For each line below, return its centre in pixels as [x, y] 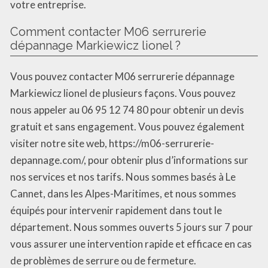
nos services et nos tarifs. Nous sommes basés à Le [123, 176]
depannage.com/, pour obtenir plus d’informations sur [129, 160]
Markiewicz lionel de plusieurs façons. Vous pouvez [123, 93]
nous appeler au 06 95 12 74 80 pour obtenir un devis [127, 109]
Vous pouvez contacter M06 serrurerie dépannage [122, 76]
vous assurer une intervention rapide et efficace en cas [131, 243]
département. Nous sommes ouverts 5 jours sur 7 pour [132, 227]
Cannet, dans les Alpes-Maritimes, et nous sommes [123, 193]
